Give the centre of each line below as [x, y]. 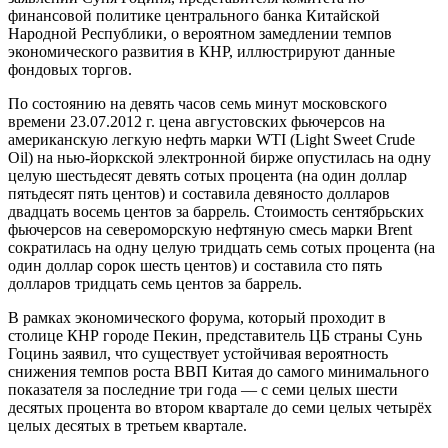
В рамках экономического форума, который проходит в [197, 317]
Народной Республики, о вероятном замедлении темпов [200, 33]
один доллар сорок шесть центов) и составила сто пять [195, 265]
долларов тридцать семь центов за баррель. [155, 283]
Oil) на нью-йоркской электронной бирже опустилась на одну [219, 157]
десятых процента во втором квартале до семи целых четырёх [220, 407]
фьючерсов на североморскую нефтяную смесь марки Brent [210, 229]
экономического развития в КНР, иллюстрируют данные [201, 51]
